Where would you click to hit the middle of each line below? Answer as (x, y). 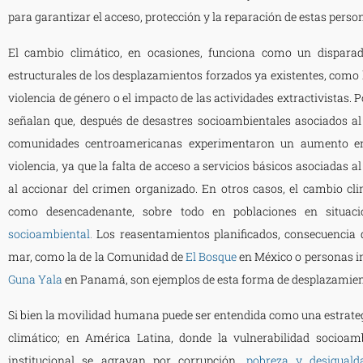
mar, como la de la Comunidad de (96, 256)
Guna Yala (35, 279)
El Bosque (211, 256)
